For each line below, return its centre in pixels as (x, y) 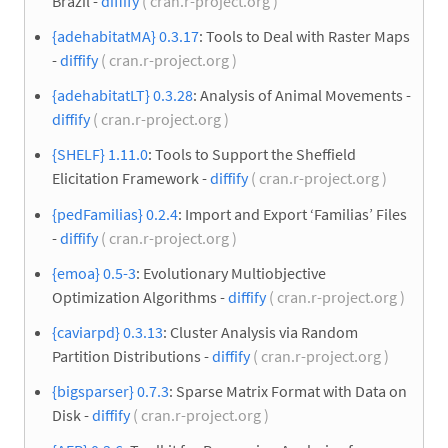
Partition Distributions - (132, 356)
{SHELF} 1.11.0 (100, 154)
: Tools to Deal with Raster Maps (304, 36)
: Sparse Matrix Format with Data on (288, 391)
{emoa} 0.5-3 (94, 272)
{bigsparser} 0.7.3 (110, 391)
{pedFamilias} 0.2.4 (115, 213)
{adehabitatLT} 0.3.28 (122, 95)
